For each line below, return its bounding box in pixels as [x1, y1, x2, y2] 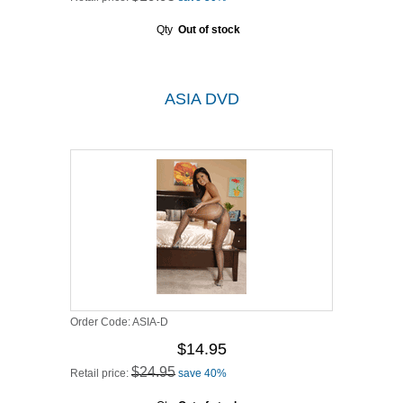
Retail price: [70, 367, 131, 380]
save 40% [178, 367, 227, 380]
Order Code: [70, 316, 132, 328]
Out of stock [177, 23, 240, 36]
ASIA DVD [164, 90, 239, 108]
